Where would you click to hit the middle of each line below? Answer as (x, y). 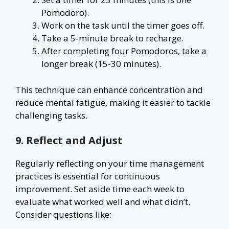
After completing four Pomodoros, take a (124, 51)
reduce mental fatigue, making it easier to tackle (113, 102)
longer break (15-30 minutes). (101, 64)
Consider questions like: (63, 214)
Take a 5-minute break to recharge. (112, 38)
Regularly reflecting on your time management (110, 163)
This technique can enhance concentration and (109, 89)
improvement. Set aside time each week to (100, 189)
